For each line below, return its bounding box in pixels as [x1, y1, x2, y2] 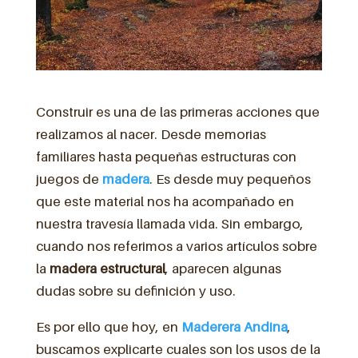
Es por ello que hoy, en [35, 318, 181, 335]
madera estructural [49, 260, 165, 276]
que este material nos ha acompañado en [35, 193, 294, 209]
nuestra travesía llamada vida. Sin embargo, [35, 215, 304, 232]
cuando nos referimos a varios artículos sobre [35, 237, 317, 254]
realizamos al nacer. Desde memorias [35, 125, 266, 142]
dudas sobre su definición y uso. [35, 282, 236, 299]
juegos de [35, 170, 102, 187]
